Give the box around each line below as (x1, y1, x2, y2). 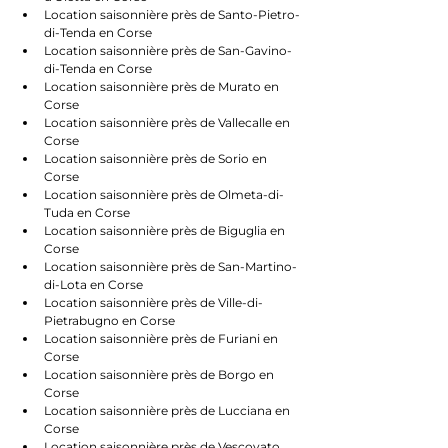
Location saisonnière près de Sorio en (44, 151, 270, 166)
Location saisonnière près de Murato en (44, 79, 282, 94)
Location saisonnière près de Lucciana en (44, 403, 293, 418)
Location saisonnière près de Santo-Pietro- (44, 7, 300, 22)
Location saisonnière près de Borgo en (44, 367, 277, 382)
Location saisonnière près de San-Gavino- (44, 43, 292, 58)
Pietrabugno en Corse (44, 313, 175, 328)
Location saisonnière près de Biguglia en (44, 223, 288, 238)
